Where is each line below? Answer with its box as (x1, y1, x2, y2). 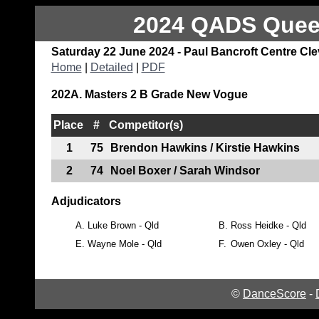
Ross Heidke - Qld (230, 219, 306, 231)
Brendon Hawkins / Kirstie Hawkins (110, 141, 300, 154)
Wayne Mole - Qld (87, 238, 162, 249)
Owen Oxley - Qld (230, 238, 304, 249)
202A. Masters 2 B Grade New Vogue (51, 88, 248, 100)
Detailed (90, 61, 133, 73)
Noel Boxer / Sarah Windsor (110, 164, 260, 177)
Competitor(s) (108, 118, 183, 131)
